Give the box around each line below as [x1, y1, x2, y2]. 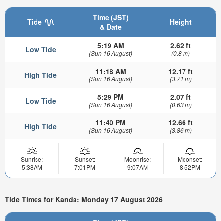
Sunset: [74, 154, 95, 163]
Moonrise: [124, 154, 151, 163]
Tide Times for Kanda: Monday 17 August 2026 [5, 194, 163, 204]
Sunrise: [21, 154, 43, 163]
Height [169, 16, 192, 27]
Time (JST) [92, 12, 129, 22]
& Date [99, 21, 122, 32]
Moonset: [177, 154, 202, 163]
